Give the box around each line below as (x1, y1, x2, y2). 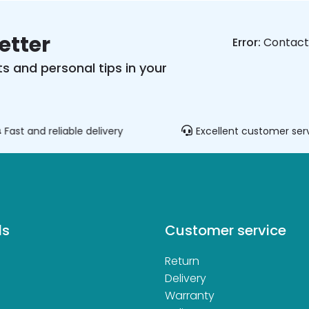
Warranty (164, 288, 215, 303)
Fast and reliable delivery (4, 124, 123, 138)
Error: (232, 34, 261, 50)
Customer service (164, 221, 286, 240)
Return (164, 253, 199, 269)
